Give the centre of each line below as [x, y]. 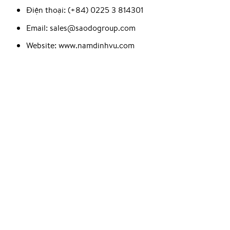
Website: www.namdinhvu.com [80, 45]
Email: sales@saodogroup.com [81, 27]
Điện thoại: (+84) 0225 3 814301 [84, 10]
